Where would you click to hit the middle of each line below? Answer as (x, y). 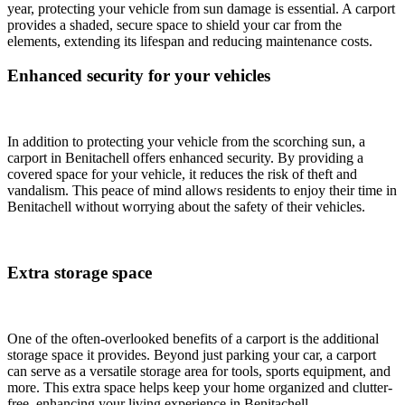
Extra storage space (80, 272)
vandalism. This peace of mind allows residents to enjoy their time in (202, 191)
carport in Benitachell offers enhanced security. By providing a (185, 158)
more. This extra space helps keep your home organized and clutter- (200, 387)
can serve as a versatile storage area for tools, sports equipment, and (199, 371)
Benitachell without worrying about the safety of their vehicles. (186, 207)
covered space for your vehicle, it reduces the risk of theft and (182, 174)
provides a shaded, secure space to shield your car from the (174, 24)
